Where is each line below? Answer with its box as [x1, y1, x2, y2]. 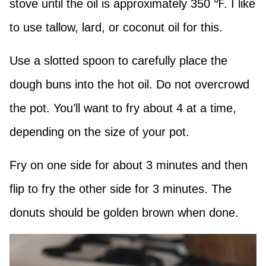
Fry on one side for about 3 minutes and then [9, 159, 248, 172]
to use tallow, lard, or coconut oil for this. [9, 21, 226, 34]
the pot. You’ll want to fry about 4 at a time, [9, 102, 236, 115]
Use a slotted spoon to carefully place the [9, 54, 227, 68]
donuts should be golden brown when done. [9, 206, 242, 220]
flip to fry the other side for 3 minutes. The [9, 182, 232, 196]
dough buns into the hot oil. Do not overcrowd [9, 78, 249, 91]
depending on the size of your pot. [9, 125, 189, 139]
